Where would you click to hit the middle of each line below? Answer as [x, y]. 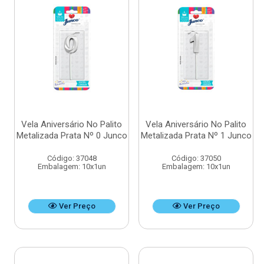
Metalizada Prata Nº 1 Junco [196, 136]
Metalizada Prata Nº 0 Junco [72, 136]
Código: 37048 [72, 159]
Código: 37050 [196, 159]
